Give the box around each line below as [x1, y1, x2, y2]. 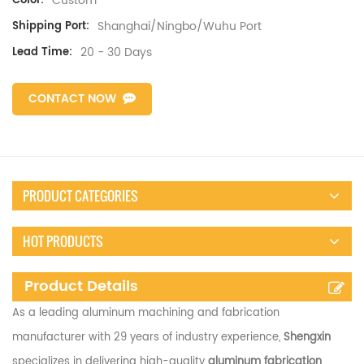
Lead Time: [12, 44, 72, 62]
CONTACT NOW [28, 89, 116, 109]
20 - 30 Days [80, 43, 152, 63]
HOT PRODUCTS [23, 232, 103, 252]
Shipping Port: [12, 18, 89, 36]
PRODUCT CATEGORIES [23, 186, 138, 206]
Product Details [24, 275, 138, 299]
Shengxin [284, 329, 331, 347]
